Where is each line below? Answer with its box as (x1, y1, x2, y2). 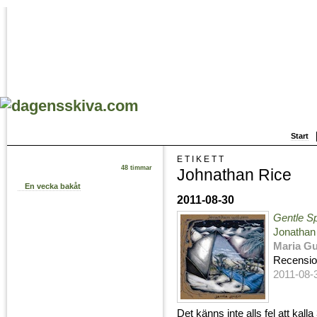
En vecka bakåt (25, 182, 81, 191)
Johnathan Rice (177, 165, 292, 184)
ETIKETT (177, 154, 226, 163)
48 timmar (121, 164, 152, 172)
